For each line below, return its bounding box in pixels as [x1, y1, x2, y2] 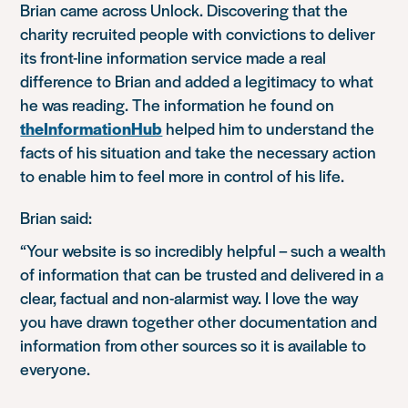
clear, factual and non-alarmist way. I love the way [20, 286, 360, 309]
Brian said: [20, 206, 93, 229]
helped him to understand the [162, 117, 375, 139]
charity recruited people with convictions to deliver [20, 22, 376, 45]
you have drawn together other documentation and [20, 310, 378, 332]
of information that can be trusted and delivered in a [20, 262, 384, 285]
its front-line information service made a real [20, 46, 327, 68]
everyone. [20, 357, 91, 380]
